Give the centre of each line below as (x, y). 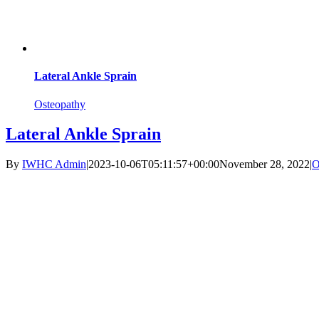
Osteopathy (60, 104)
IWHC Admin (54, 164)
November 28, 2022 (265, 164)
